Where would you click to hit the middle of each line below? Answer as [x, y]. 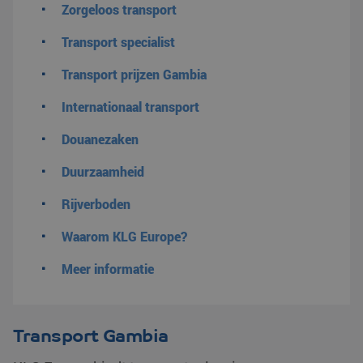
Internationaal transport [130, 107]
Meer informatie [108, 269]
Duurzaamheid [103, 171]
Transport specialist [118, 42]
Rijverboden [96, 204]
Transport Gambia [91, 336]
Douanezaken [100, 139]
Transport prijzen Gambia [134, 74]
